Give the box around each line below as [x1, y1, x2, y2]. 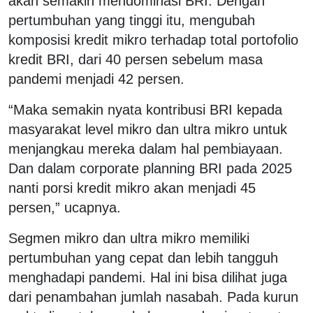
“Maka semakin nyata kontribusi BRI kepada [8, 101, 282, 117]
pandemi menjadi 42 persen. [8, 71, 184, 87]
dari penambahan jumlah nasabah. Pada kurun [8, 289, 298, 305]
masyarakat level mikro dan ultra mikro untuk [8, 121, 287, 137]
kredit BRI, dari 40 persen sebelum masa [8, 51, 263, 67]
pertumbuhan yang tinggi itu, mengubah [8, 12, 255, 28]
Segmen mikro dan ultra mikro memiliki [8, 230, 249, 246]
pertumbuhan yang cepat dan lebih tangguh [8, 249, 278, 265]
